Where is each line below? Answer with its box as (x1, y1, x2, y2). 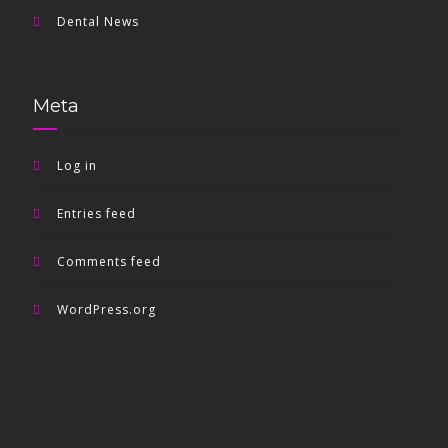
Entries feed (57, 205, 137, 222)
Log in (57, 157, 98, 174)
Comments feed (57, 253, 162, 270)
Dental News (57, 13, 140, 30)
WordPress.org (57, 301, 157, 318)
